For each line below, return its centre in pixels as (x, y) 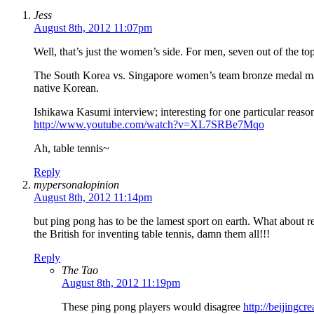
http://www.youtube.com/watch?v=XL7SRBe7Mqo (149, 125)
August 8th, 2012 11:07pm (93, 28)
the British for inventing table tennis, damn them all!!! (152, 234)
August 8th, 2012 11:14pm (93, 198)
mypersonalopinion (76, 185)
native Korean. (66, 88)
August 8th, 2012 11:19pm (121, 283)
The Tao (80, 271)
